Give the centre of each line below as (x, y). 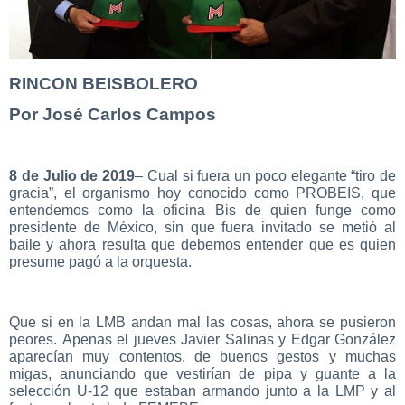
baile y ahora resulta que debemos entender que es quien (202, 245)
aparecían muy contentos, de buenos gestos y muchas (202, 356)
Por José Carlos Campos (113, 115)
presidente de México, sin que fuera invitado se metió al (202, 228)
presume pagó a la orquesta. (100, 262)
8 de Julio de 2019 (72, 176)
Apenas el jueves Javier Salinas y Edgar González (229, 339)
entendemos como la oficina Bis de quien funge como (202, 211)
